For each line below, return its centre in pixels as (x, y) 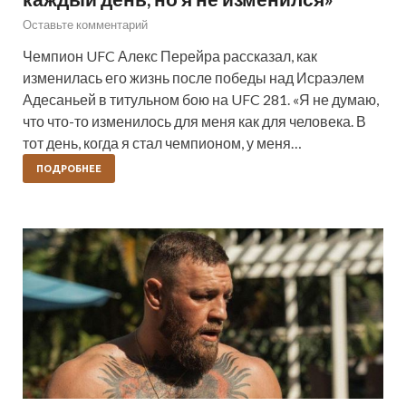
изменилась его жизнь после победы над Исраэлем (193, 77)
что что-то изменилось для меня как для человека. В (194, 121)
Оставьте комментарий (85, 24)
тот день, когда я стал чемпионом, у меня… (162, 142)
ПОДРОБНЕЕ (69, 168)
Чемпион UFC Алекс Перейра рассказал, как (170, 55)
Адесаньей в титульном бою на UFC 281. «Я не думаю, (201, 99)
